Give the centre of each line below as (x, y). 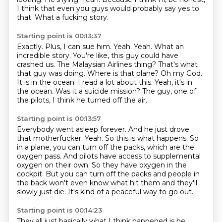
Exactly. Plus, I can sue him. (65, 47)
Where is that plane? (124, 73)
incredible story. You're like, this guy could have (97, 55)
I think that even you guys (63, 8)
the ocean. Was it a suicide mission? (79, 91)
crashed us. (37, 64)
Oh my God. (181, 73)
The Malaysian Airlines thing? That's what (127, 64)
